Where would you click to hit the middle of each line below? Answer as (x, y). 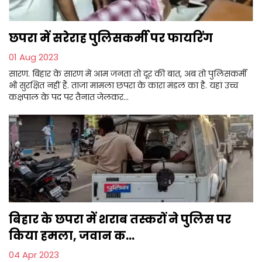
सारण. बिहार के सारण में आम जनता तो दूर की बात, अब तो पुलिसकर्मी (128, 73)
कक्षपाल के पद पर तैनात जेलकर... (69, 97)
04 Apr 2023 (34, 254)
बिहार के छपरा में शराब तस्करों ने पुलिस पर (120, 219)
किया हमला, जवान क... (72, 235)
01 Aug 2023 (34, 57)
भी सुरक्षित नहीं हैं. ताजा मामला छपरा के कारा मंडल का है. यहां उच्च (123, 85)
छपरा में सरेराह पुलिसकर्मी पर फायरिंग (111, 38)
